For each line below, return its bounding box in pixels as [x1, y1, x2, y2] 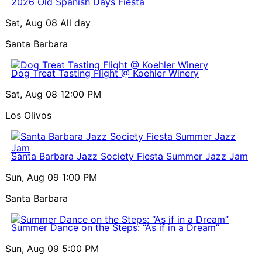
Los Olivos [5, 109, 51, 121]
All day [60, 16, 91, 29]
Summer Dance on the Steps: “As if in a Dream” [11, 221, 219, 233]
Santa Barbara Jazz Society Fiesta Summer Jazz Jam [11, 150, 248, 162]
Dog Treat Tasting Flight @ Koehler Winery [11, 67, 199, 79]
